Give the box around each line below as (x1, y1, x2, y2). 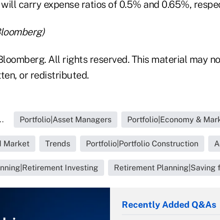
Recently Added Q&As (122, 199, 216, 210)
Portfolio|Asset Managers (20, 115, 111, 124)
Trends (45, 139, 70, 148)
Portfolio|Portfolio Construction (85, 139, 198, 148)
